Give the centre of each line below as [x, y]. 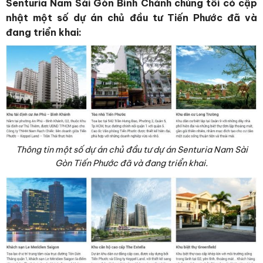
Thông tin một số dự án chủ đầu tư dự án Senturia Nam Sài [131, 150]
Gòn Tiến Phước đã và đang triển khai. [131, 163]
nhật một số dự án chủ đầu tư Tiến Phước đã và [131, 17]
